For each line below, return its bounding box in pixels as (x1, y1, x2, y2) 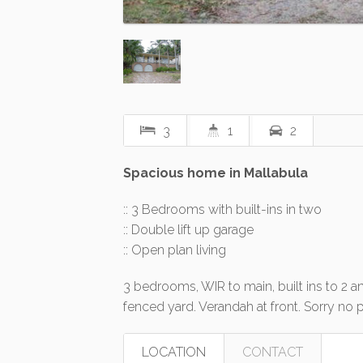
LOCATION (142, 344, 206, 360)
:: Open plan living (123, 241, 226, 258)
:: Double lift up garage (123, 221, 254, 237)
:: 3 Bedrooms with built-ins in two (123, 201, 322, 217)
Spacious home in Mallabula (123, 164, 308, 181)
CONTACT (242, 344, 303, 360)
